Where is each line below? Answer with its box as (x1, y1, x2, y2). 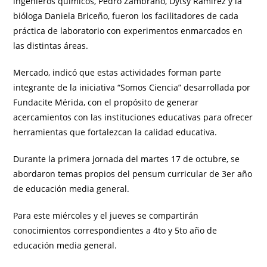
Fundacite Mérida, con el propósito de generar (13, 96, 199, 108)
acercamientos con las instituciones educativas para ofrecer (13, 111, 253, 123)
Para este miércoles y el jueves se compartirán (13, 209, 199, 221)
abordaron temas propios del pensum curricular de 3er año (13, 167, 253, 179)
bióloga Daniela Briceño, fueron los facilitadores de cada (13, 10, 239, 21)
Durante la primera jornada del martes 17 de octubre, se (13, 153, 240, 164)
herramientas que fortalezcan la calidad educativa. (13, 126, 218, 138)
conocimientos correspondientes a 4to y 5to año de (13, 224, 218, 236)
